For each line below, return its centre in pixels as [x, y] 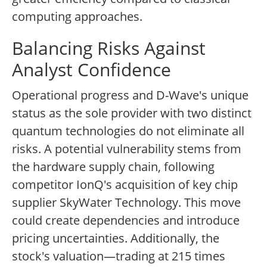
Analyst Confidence [91, 70]
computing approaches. [77, 17]
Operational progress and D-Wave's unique [130, 95]
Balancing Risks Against [109, 48]
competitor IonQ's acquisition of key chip [125, 185]
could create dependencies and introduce [126, 221]
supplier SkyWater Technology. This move [126, 203]
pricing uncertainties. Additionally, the [116, 238]
